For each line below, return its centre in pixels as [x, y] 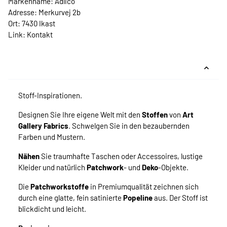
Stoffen [155, 115]
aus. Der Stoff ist [181, 198]
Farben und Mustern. [52, 137]
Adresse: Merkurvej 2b [44, 12]
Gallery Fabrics [43, 126]
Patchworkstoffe [60, 187]
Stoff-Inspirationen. [50, 96]
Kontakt [40, 35]
